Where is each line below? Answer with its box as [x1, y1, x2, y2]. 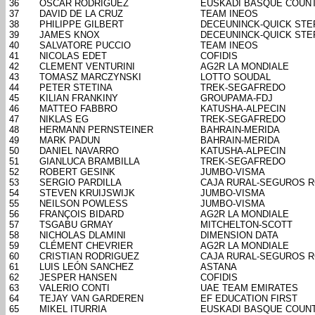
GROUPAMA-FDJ [200, 93, 273, 104]
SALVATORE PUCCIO [39, 40, 131, 51]
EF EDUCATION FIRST [200, 293, 297, 304]
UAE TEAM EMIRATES [200, 283, 298, 294]
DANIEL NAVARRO [39, 146, 119, 157]
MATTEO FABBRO [39, 103, 117, 115]
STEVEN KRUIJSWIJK [39, 188, 135, 199]
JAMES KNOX [39, 30, 100, 41]
